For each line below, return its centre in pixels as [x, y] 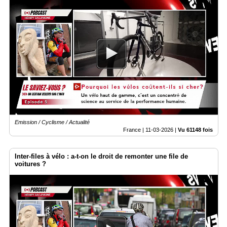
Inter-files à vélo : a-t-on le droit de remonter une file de [101, 157]
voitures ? [30, 164]
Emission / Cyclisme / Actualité [52, 122]
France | [134, 130]
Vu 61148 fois [195, 130]
